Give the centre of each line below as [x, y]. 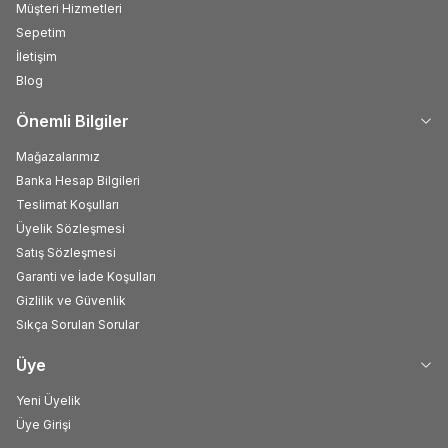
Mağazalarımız [58, 156]
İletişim [36, 56]
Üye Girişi [43, 424]
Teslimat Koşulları [67, 204]
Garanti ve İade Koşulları [86, 276]
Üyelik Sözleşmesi [70, 228]
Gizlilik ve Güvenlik [71, 300]
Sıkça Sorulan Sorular [77, 324]
